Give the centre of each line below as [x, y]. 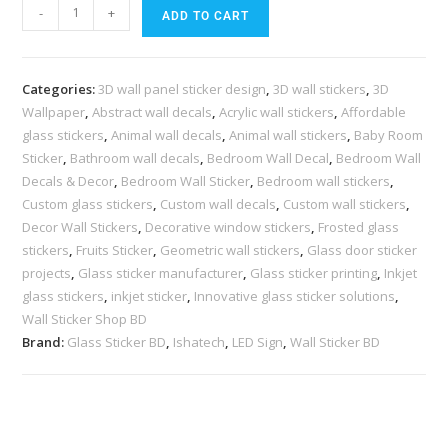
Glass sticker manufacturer [161, 272]
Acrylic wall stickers [277, 111]
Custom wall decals [218, 203]
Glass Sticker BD [117, 341]
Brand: [45, 341]
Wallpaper [54, 111]
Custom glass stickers [88, 203]
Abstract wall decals [152, 111]
